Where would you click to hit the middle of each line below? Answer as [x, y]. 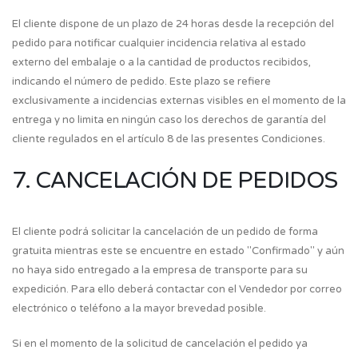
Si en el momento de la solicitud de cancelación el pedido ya [160, 344]
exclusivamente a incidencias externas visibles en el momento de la [179, 101]
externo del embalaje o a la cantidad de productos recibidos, [161, 62]
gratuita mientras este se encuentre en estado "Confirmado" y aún [178, 251]
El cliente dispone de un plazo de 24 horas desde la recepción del [173, 24]
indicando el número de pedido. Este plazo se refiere [141, 82]
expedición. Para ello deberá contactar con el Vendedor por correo [177, 289]
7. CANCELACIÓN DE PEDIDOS [175, 181]
